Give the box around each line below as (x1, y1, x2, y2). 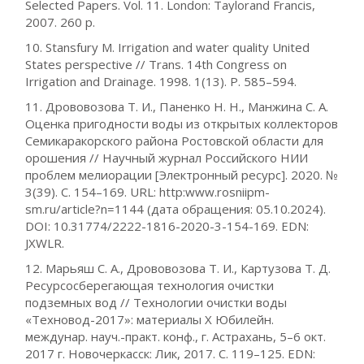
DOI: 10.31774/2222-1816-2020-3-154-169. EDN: (25, 218, 310, 234)
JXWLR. (25, 235, 65, 251)
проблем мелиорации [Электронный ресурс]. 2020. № (25, 167, 339, 183)
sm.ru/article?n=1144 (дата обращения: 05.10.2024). (25, 201, 327, 217)
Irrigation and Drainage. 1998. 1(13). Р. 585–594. (25, 73, 297, 89)
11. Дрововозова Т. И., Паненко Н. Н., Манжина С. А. (25, 98, 329, 115)
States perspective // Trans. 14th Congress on (25, 56, 288, 72)
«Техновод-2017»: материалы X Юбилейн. (25, 311, 275, 327)
